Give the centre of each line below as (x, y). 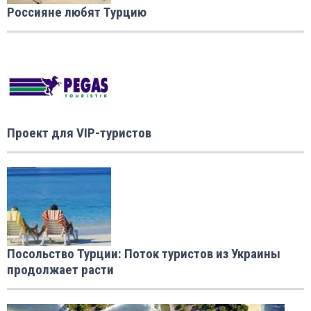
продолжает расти (60, 270)
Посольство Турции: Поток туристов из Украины (144, 254)
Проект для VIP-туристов (79, 133)
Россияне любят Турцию (77, 12)
